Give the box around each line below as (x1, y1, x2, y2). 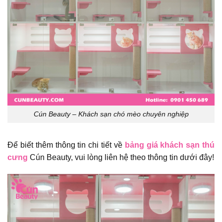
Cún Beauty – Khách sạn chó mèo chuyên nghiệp (33, 110, 189, 118)
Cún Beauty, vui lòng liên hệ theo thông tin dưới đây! (28, 153, 214, 162)
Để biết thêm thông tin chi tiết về (7, 140, 125, 149)
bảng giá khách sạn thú (124, 140, 215, 149)
